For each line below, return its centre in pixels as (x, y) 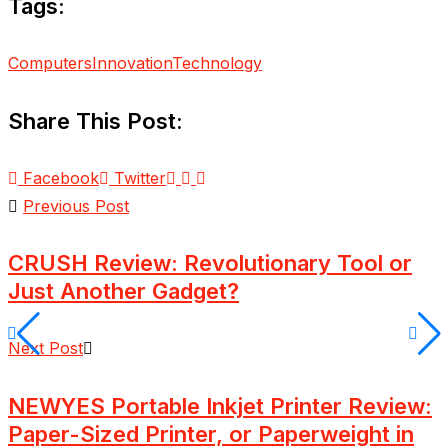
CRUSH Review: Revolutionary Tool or (210, 263)
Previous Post (76, 205)
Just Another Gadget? (123, 291)
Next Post (45, 348)
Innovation (132, 63)
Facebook (61, 177)
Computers (50, 63)
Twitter (140, 177)
